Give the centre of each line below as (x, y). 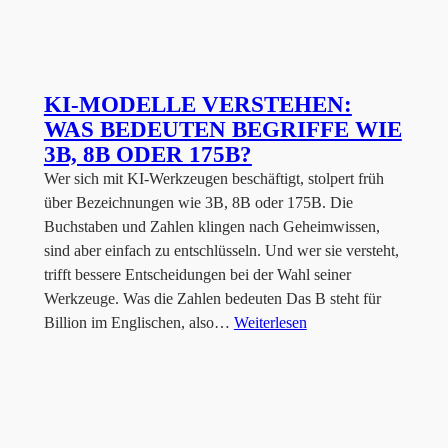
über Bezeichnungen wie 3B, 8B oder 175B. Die (198, 203)
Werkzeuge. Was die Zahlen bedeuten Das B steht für (212, 299)
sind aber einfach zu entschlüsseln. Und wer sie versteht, (221, 251)
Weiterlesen (270, 323)
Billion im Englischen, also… (138, 323)
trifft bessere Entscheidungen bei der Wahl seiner (197, 275)
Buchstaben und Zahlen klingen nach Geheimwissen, (211, 227)
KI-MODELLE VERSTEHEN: (197, 104)
